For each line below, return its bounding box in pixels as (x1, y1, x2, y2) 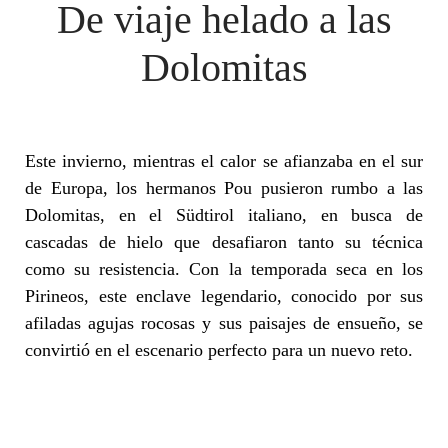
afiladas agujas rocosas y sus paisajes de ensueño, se (25, 313, 423, 333)
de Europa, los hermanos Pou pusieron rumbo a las (25, 178, 423, 198)
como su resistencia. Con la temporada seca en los (25, 259, 423, 279)
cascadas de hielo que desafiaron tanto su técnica (25, 232, 423, 252)
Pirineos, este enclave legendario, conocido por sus (25, 286, 423, 306)
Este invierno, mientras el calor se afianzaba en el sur (25, 151, 423, 171)
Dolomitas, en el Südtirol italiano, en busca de (25, 205, 423, 225)
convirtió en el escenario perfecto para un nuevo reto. (25, 340, 413, 360)
